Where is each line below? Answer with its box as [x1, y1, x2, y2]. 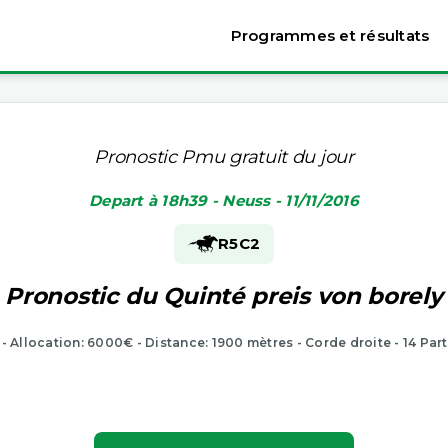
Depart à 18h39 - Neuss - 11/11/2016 [89, 190, 359, 210]
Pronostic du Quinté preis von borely [5, 281, 443, 310]
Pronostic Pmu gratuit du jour [94, 145, 354, 168]
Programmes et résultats [230, 26, 430, 45]
